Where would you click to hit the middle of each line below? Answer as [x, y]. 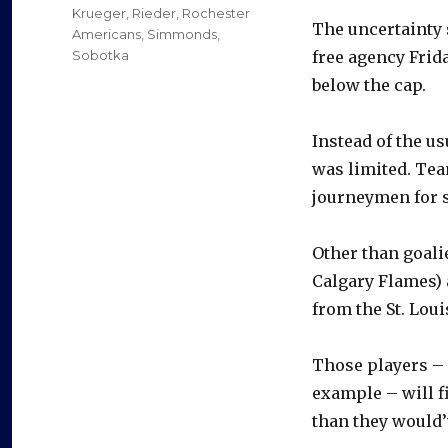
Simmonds [182, 34]
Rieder [154, 13]
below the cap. [369, 85]
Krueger [99, 13]
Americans [106, 34]
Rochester [216, 13]
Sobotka [100, 55]
